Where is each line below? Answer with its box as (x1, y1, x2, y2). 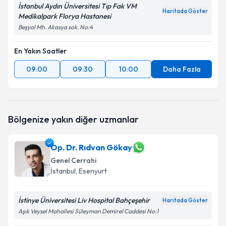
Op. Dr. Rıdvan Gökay (50, 142, 132, 152)
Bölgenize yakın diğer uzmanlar (8, 114, 139, 125)
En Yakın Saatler (14, 46, 67, 55)
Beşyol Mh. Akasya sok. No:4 (18, 23, 93, 31)
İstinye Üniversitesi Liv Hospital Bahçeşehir (18, 196, 150, 205)
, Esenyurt (76, 166, 107, 176)
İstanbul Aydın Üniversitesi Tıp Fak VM (18, 2, 137, 11)
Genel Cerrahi (50, 156, 96, 165)
